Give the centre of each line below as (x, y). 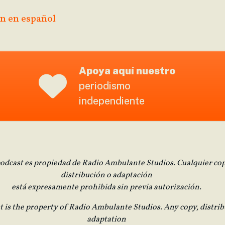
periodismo (104, 86)
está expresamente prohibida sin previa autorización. (106, 187)
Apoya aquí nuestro (127, 71)
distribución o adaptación (106, 175)
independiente (111, 101)
